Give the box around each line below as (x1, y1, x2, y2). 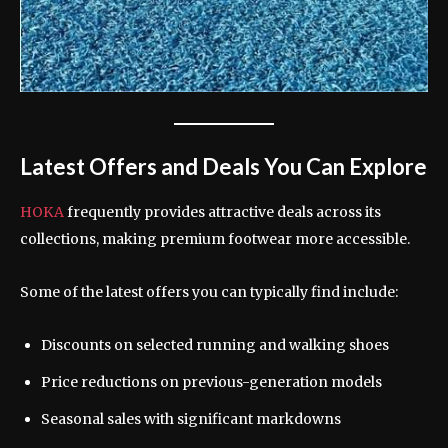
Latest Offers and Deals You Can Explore (20, 152, 427, 180)
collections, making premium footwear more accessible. (20, 229, 410, 248)
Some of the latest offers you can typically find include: (20, 282, 398, 301)
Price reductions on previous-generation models (41, 372, 382, 391)
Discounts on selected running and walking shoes (41, 335, 389, 354)
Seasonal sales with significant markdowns (41, 409, 341, 428)
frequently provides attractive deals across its (67, 202, 381, 221)
